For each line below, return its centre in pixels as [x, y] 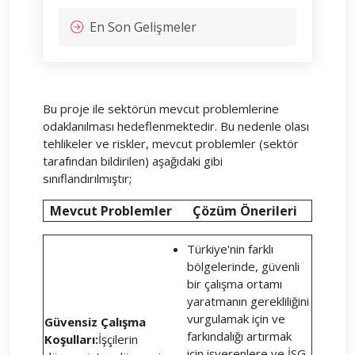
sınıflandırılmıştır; [87, 178]
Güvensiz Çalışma [95, 322]
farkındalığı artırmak [239, 336]
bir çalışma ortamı [235, 284]
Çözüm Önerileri [244, 211]
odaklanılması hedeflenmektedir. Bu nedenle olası [176, 126]
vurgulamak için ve [236, 319]
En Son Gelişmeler [143, 27]
